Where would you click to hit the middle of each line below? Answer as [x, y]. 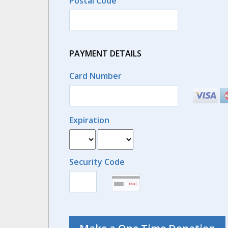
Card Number [95, 76]
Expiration [89, 120]
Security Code [97, 162]
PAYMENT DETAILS [105, 53]
